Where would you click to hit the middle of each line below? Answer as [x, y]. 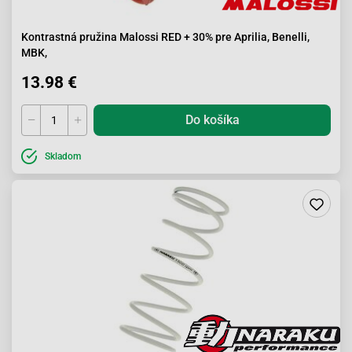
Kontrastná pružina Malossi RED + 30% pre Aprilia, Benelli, [165, 37]
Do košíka [212, 120]
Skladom [63, 156]
